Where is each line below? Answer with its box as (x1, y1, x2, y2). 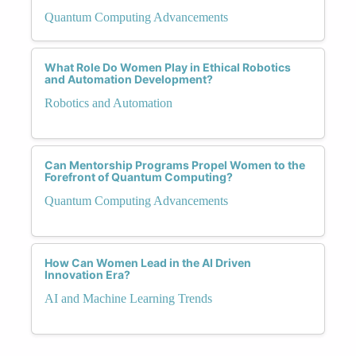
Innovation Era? (44, 267, 130, 281)
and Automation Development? (44, 72, 213, 86)
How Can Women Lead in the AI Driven (44, 255, 251, 269)
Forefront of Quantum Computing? (44, 169, 233, 184)
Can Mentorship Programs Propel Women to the (44, 157, 305, 172)
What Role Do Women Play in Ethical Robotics (44, 60, 291, 74)
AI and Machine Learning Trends (44, 291, 212, 305)
